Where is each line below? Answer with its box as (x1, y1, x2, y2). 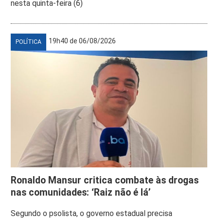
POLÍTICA (16, 38, 42, 46)
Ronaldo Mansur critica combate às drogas (11, 175, 199, 186)
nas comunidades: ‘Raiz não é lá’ (11, 187, 151, 199)
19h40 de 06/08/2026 (49, 37, 116, 45)
